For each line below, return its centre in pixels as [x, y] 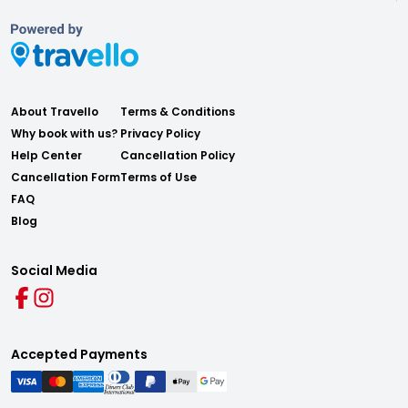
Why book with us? [64, 133]
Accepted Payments [79, 354]
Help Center [46, 155]
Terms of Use [158, 177]
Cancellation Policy [178, 155]
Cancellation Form [66, 177]
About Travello [55, 112]
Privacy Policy [160, 133]
